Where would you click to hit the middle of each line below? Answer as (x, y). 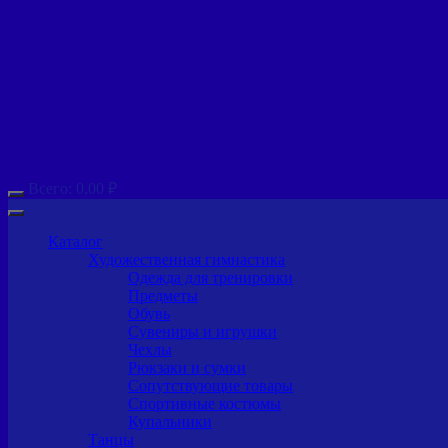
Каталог (75, 241)
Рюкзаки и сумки (187, 367)
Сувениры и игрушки (202, 331)
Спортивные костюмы (204, 403)
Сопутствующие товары (210, 385)
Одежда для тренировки (210, 277)
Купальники (170, 421)
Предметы (163, 295)
